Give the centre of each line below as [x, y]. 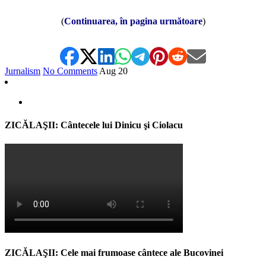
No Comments [70, 71]
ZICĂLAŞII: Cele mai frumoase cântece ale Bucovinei [114, 252]
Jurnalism [23, 71]
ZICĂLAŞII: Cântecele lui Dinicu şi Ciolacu [94, 125]
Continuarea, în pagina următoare [133, 21]
